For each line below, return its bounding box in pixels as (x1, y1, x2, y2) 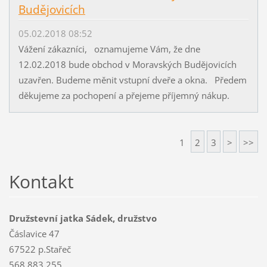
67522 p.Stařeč (8, 243, 71, 256)
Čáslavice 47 (8, 228, 60, 240)
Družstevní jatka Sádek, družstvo (8, 212, 157, 225)
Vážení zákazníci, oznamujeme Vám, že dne (18, 43, 200, 55)
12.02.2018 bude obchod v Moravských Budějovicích (18, 58, 237, 71)
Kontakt (8, 169, 74, 194)
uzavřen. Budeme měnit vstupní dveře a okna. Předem (18, 74, 247, 86)
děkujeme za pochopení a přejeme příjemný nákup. (18, 89, 229, 102)
